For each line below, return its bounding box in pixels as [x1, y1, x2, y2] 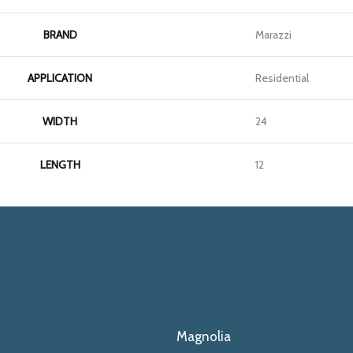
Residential [255, 71, 309, 86]
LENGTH [39, 158, 80, 173]
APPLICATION [28, 71, 92, 86]
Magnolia [176, 328, 231, 344]
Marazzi [255, 28, 292, 43]
